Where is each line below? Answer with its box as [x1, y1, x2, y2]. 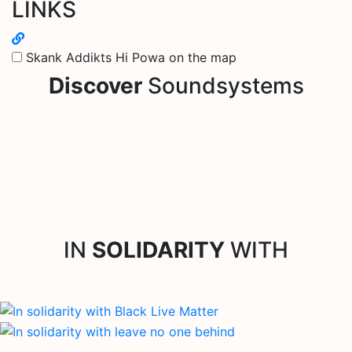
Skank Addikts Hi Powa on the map [26, 49, 236, 65]
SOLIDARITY [92, 236, 225, 263]
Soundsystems [141, 71, 304, 99]
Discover [48, 71, 142, 99]
